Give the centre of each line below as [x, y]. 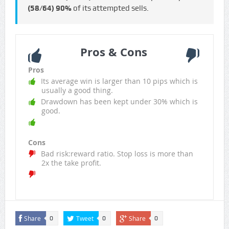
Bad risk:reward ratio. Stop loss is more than [117, 154]
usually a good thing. [77, 90]
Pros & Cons [113, 52]
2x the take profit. [71, 163]
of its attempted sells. [110, 8]
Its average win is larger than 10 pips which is [119, 81]
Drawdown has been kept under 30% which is [119, 102]
